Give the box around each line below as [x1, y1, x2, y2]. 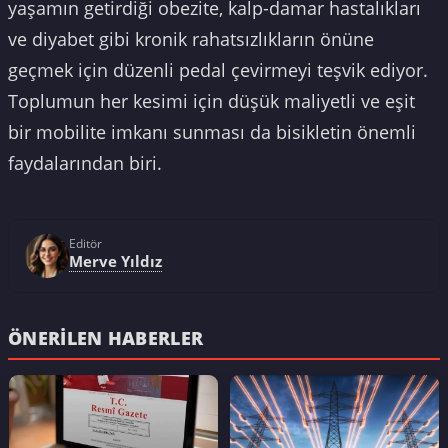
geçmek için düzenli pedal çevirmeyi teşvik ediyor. [8, 58, 428, 83]
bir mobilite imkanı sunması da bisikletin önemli [8, 120, 416, 145]
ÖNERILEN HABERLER [8, 324, 204, 350]
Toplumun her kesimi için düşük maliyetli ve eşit [8, 89, 415, 114]
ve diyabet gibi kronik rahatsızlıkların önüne [8, 27, 374, 52]
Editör [69, 236, 102, 252]
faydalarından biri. [8, 151, 162, 176]
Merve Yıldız [69, 251, 162, 272]
